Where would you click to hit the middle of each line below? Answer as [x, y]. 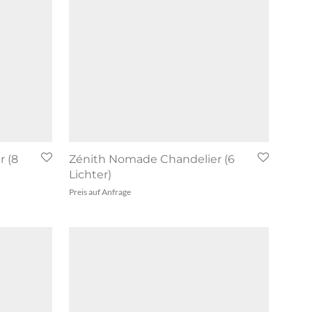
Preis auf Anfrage [100, 192]
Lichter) [90, 174]
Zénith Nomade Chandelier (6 [152, 159]
